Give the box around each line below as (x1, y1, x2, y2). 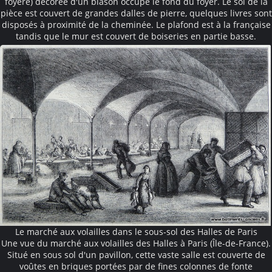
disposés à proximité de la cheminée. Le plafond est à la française (1, 19, 271, 31)
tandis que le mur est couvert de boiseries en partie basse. (16, 30, 256, 42)
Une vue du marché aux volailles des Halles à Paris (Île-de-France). (1, 237, 271, 249)
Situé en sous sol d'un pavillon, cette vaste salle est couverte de (7, 248, 265, 260)
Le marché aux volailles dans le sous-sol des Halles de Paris (15, 225, 257, 237)
